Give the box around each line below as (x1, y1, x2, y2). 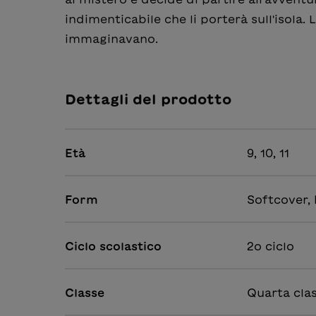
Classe (65, 287, 104, 299)
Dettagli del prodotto (65, 92, 231, 107)
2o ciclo (247, 241, 294, 253)
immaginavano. (65, 32, 158, 44)
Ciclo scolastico (65, 241, 162, 253)
